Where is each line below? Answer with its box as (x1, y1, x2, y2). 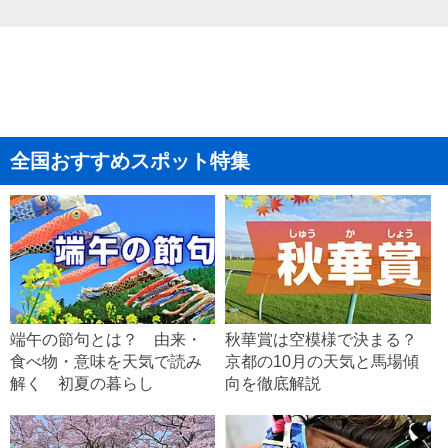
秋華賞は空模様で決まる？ (225, 331, 418, 349)
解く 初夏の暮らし (10, 375, 154, 393)
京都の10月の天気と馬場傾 (225, 353, 420, 371)
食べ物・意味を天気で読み (10, 353, 202, 371)
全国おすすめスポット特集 (10, 150, 250, 172)
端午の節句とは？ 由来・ (10, 331, 202, 349)
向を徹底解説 (225, 375, 322, 393)
